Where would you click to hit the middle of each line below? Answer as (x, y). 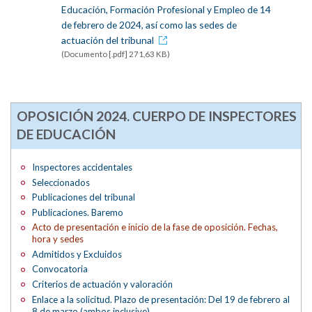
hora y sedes (58, 239)
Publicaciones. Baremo (78, 212)
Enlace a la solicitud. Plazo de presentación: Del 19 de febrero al (161, 299)
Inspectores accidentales (83, 167)
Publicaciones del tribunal (84, 197)
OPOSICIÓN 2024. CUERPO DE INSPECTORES (156, 116)
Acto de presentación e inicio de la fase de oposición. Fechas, (155, 227)
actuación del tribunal (107, 40)
